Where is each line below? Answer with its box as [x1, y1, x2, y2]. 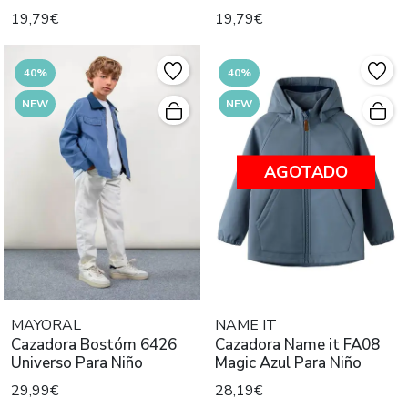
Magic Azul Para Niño [215, 352, 362, 373]
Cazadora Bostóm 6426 [11, 333, 177, 355]
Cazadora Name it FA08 [215, 333, 380, 355]
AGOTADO [264, 160, 348, 183]
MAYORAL [11, 314, 81, 335]
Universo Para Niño [11, 352, 143, 373]
